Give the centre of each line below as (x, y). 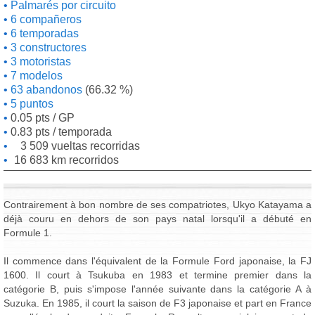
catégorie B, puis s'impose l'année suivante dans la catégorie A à (157, 289)
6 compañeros (45, 19)
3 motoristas (39, 62)
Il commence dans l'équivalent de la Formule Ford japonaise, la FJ (157, 261)
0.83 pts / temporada (60, 132)
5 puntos (31, 104)
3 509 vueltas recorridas (80, 146)
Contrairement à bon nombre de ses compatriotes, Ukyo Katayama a (157, 205)
